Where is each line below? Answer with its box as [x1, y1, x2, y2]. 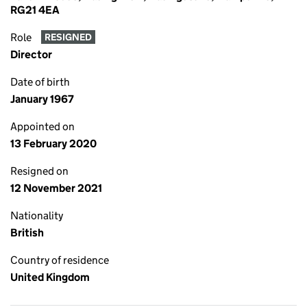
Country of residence [10, 254, 109, 267]
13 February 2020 [10, 137, 97, 150]
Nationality [10, 209, 63, 222]
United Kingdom [10, 271, 90, 284]
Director [10, 48, 52, 61]
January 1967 [10, 93, 74, 106]
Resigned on [10, 164, 69, 177]
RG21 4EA [10, 3, 60, 16]
